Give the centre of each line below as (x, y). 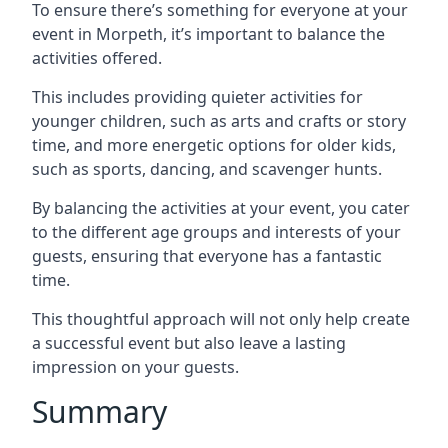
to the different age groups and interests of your (216, 232)
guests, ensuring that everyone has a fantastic (207, 256)
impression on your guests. (135, 367)
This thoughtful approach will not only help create (221, 319)
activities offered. (97, 58)
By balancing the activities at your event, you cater (221, 208)
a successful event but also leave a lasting (189, 343)
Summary (99, 411)
